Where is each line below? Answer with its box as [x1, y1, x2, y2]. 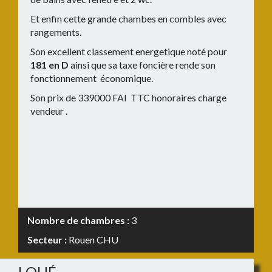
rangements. [30, 26, 81, 38]
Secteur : [27, 234, 69, 245]
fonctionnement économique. [30, 72, 153, 84]
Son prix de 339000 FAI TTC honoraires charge [30, 92, 226, 103]
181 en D [30, 59, 69, 70]
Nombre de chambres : [27, 214, 131, 226]
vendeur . [30, 105, 67, 117]
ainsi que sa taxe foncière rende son [69, 59, 216, 70]
